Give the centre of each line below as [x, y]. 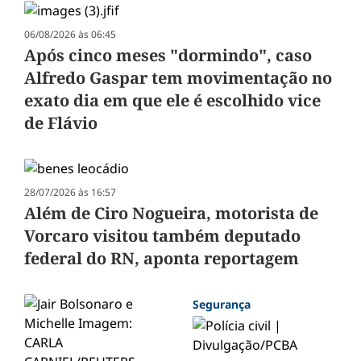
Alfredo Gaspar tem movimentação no [178, 77]
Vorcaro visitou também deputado [162, 235]
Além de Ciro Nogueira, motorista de [171, 213]
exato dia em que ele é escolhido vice [172, 100]
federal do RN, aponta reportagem [162, 258]
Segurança [222, 304]
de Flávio [61, 122]
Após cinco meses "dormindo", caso [168, 55]
